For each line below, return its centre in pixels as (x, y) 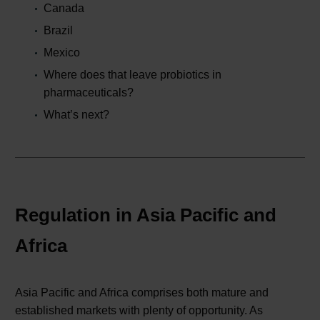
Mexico (62, 53)
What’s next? (76, 115)
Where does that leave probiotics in (132, 75)
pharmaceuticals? (89, 93)
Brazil (58, 31)
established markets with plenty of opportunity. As (139, 311)
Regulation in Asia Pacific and (146, 215)
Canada (64, 9)
